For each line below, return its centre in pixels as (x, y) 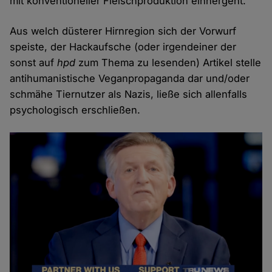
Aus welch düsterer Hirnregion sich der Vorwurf (123, 31)
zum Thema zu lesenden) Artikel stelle (168, 63)
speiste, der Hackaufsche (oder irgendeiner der (123, 47)
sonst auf (34, 63)
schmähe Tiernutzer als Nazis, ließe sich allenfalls (129, 94)
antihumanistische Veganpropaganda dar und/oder (130, 79)
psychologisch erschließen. (75, 110)
